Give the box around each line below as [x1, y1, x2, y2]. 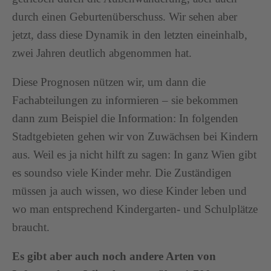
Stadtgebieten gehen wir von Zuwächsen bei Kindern [12, 129, 258, 143]
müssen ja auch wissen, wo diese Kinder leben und [12, 184, 247, 197]
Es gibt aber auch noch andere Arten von [12, 249, 216, 263]
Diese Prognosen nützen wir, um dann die [12, 75, 206, 88]
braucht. [12, 220, 50, 233]
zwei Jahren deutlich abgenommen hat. [12, 46, 192, 59]
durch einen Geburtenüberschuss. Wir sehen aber [12, 10, 237, 23]
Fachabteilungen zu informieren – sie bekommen [12, 93, 238, 106]
